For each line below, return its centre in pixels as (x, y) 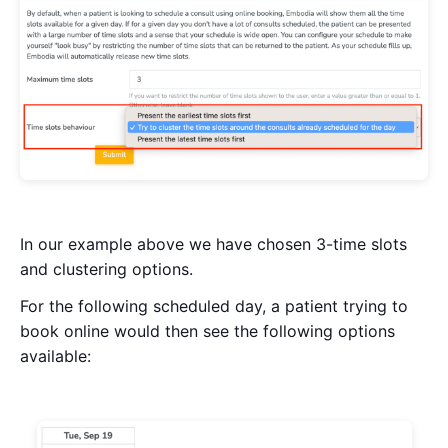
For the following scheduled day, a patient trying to (214, 306)
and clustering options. (106, 269)
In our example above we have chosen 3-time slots (213, 244)
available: (58, 356)
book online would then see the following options (207, 331)
